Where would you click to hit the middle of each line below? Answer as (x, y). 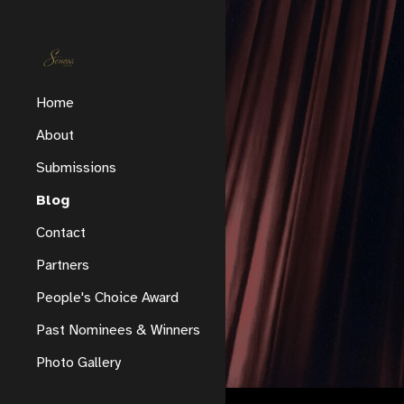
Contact (61, 233)
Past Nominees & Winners (118, 330)
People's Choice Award (107, 298)
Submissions (76, 168)
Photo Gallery (78, 363)
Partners (63, 265)
